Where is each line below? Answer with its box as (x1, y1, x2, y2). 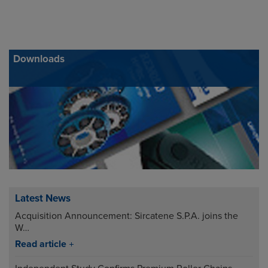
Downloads (13, 53, 65, 66)
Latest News (15, 192, 71, 205)
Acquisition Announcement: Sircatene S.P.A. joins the (15, 210, 238, 223)
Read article (15, 238, 66, 251)
